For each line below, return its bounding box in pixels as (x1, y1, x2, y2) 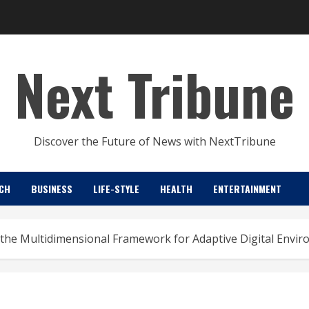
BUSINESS (31, 181, 72, 196)
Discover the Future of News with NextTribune (33, 134, 276, 149)
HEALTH (160, 181, 192, 196)
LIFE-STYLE (93, 181, 139, 196)
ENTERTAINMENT (213, 181, 281, 196)
